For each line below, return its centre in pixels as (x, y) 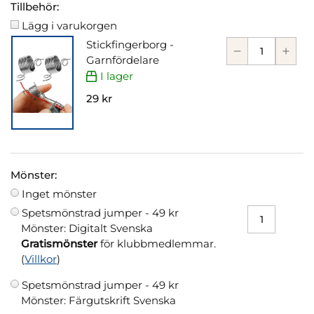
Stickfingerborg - (130, 45)
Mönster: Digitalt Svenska (87, 228)
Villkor (41, 259)
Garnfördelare (123, 60)
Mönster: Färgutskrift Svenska (98, 301)
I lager (117, 76)
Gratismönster (59, 244)
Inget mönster (59, 194)
